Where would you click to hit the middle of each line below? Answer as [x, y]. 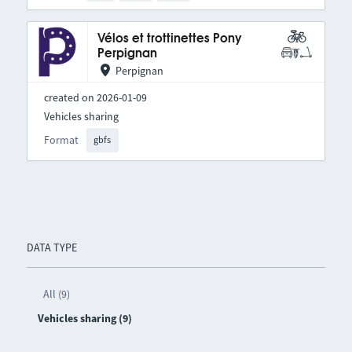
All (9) [56, 294]
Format [61, 140]
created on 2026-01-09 [95, 97]
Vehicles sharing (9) [84, 319]
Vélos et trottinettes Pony [169, 38]
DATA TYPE [51, 248]
